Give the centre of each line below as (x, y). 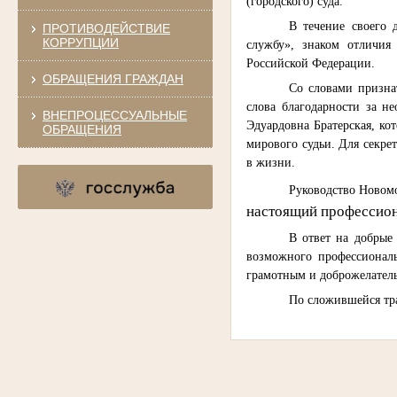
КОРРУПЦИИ (80, 42)
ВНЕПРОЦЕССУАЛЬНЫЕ (114, 115)
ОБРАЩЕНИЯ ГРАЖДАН (113, 78)
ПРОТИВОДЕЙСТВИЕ (106, 28)
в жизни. (271, 162)
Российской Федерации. (311, 63)
